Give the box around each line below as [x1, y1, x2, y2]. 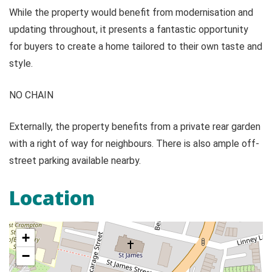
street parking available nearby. [9, 155, 141, 167]
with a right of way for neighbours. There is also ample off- [9, 138, 259, 150]
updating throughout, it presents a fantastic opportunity [9, 24, 248, 36]
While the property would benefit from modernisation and [9, 7, 253, 19]
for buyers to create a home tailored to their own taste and [9, 41, 262, 53]
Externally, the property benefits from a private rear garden [9, 121, 260, 133]
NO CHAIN [9, 89, 53, 101]
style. [9, 58, 33, 70]
